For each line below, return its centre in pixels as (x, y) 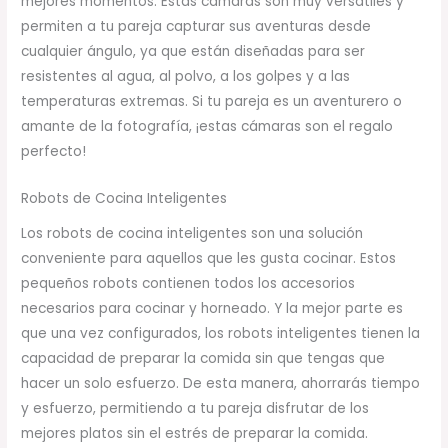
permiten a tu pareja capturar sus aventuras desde (196, 27)
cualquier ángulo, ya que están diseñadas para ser (193, 52)
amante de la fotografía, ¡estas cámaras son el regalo (207, 127)
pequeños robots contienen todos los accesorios (188, 283)
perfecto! (54, 152)
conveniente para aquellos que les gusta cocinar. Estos (209, 258)
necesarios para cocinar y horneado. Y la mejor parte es (212, 308)
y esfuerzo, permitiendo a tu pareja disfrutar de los (195, 408)
